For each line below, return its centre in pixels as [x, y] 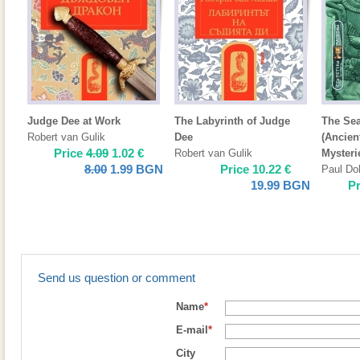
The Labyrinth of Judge [232, 121]
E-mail [192, 330]
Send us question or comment [117, 278]
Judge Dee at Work [74, 121]
